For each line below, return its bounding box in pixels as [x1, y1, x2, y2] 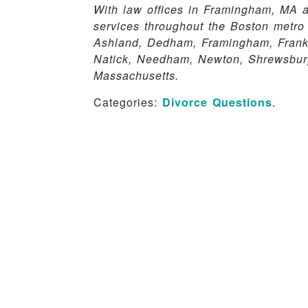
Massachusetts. [93, 67, 179, 83]
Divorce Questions [162, 94, 272, 110]
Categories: [93, 94, 157, 110]
